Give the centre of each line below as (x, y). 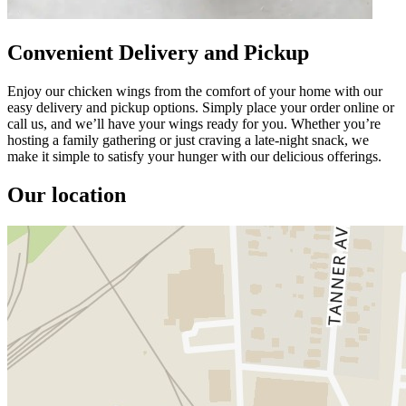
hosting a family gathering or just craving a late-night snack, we (188, 140)
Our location (67, 194)
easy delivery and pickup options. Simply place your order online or (201, 107)
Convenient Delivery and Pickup (158, 52)
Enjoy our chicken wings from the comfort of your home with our (195, 91)
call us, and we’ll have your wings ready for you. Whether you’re (194, 123)
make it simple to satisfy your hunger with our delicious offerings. (194, 156)
